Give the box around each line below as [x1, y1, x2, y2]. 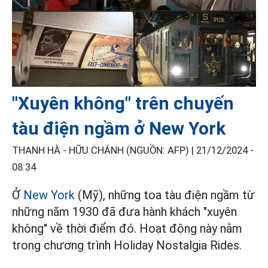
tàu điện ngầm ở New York [12, 118, 226, 139]
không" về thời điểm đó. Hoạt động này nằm [12, 221, 242, 236]
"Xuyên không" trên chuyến [12, 93, 234, 114]
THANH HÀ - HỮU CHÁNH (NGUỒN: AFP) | [12, 145, 196, 157]
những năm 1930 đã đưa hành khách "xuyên [12, 205, 237, 220]
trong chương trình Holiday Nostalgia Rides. [12, 238, 242, 253]
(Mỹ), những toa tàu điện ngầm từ [78, 188, 255, 203]
